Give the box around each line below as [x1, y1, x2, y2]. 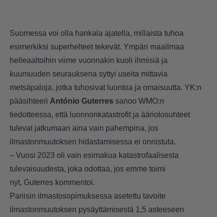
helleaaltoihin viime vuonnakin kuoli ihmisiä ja [10, 56, 168, 65]
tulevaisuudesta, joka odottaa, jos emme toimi [10, 165, 166, 173]
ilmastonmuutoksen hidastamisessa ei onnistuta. [10, 138, 178, 146]
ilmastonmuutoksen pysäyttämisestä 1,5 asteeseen [10, 205, 184, 214]
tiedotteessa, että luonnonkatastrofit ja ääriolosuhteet [10, 110, 190, 119]
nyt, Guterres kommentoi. [10, 178, 95, 187]
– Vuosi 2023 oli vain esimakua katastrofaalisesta [10, 151, 179, 160]
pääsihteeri [10, 97, 50, 106]
